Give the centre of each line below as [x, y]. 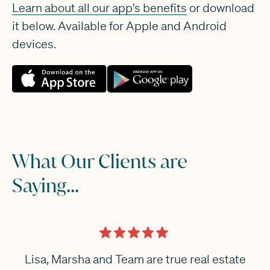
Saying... [45, 186]
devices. [34, 44]
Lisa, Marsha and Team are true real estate [135, 259]
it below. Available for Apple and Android [119, 26]
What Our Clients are [99, 162]
